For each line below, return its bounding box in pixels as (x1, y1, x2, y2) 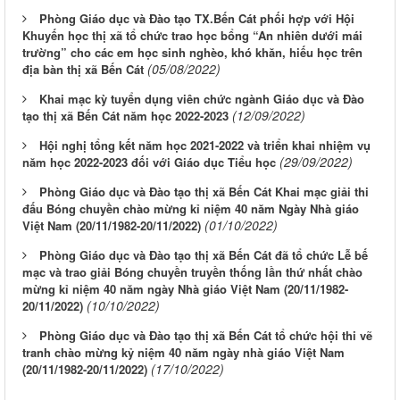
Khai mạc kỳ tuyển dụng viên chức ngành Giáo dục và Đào (39, 90, 364, 108)
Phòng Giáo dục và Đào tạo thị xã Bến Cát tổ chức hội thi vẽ (39, 327, 372, 345)
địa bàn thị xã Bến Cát (22, 61, 144, 79)
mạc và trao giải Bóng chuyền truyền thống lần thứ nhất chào (22, 263, 362, 281)
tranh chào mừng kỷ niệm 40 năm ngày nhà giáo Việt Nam (22, 344, 345, 362)
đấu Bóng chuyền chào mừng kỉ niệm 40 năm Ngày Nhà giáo (22, 200, 359, 218)
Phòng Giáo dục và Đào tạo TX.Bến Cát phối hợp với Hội (39, 10, 354, 28)
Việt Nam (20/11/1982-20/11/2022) (22, 217, 201, 235)
